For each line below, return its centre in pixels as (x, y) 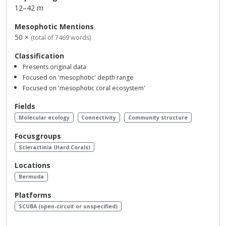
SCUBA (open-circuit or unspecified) (68, 207)
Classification (39, 56)
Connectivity (99, 118)
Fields (25, 106)
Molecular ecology (44, 118)
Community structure (158, 118)
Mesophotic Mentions (54, 26)
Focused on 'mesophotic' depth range (78, 77)
